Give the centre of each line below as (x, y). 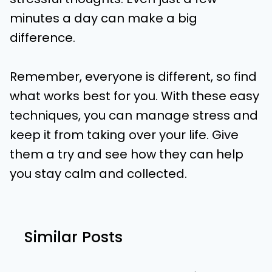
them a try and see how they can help (127, 154)
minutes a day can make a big (104, 18)
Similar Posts (73, 237)
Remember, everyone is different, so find (133, 76)
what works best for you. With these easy (134, 96)
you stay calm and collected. (98, 174)
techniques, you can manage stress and (134, 115)
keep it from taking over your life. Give (124, 135)
